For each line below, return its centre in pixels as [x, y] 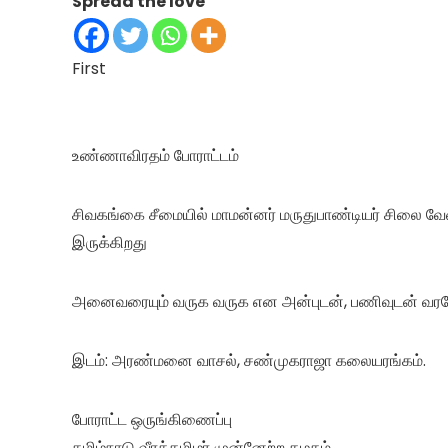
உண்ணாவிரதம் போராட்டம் [155, 155]
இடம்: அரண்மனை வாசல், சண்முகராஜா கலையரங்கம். [249, 360]
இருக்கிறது [109, 242]
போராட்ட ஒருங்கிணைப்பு [152, 419]
